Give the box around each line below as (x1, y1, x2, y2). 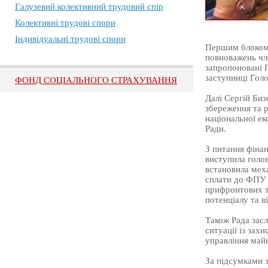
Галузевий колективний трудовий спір (15, 2, 163, 11)
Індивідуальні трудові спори (15, 34, 126, 44)
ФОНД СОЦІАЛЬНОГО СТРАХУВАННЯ (15, 75, 177, 85)
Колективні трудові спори (15, 18, 115, 28)
